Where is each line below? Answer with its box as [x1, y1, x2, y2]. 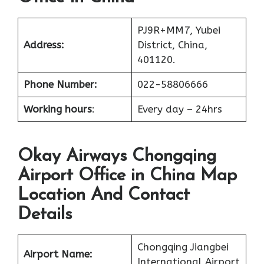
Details [18, 206, 72, 225]
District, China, [137, 38, 207, 51]
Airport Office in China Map [18, 167, 237, 186]
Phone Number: [23, 78, 97, 90]
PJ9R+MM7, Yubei [137, 24, 220, 36]
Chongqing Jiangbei [137, 241, 229, 253]
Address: [23, 38, 64, 51]
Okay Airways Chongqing [18, 147, 216, 166]
